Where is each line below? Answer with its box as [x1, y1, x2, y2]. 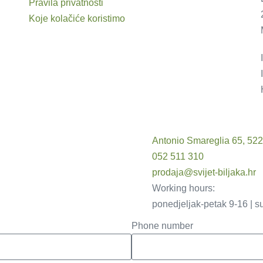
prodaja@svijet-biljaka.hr [152, 167, 256, 177]
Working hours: [152, 183, 215, 193]
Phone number [131, 221, 193, 231]
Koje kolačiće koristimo [28, 14, 125, 23]
